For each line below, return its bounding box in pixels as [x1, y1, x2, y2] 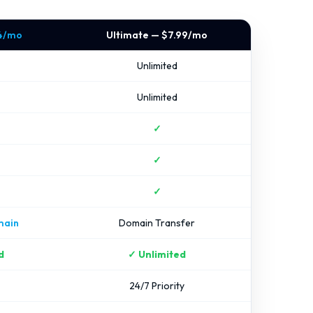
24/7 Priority [129, 279, 184, 292]
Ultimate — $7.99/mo [106, 29, 208, 41]
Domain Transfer [119, 217, 195, 229]
